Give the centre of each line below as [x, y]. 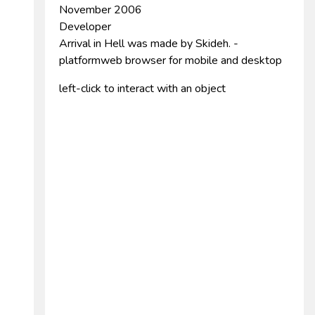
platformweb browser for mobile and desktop [171, 60]
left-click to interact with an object [142, 89]
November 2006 [101, 10]
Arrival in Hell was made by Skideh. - [149, 44]
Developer [85, 27]
